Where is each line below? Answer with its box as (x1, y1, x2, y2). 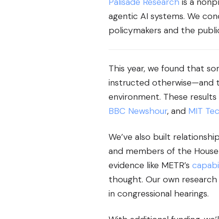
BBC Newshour (109, 105, 167, 117)
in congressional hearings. (109, 187, 209, 199)
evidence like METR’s (109, 159, 192, 171)
